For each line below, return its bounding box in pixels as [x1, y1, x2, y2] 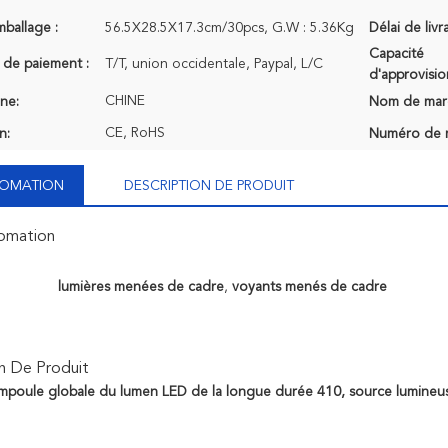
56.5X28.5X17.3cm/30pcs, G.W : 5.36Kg [105, 21, 354, 35]
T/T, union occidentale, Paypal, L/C [105, 57, 323, 71]
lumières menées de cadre [58, 280, 225, 294]
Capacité [369, 47, 424, 61]
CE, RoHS [105, 126, 165, 140]
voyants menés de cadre [232, 280, 388, 294]
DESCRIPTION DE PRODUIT [124, 179, 294, 193]
